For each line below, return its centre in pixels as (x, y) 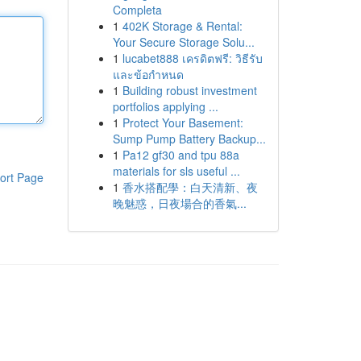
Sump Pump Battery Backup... (189, 139)
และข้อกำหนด (148, 74)
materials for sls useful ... (176, 171)
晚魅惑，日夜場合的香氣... (179, 203)
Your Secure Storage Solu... (183, 42)
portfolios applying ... (165, 106)
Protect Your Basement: (183, 122)
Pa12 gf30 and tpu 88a (180, 155)
